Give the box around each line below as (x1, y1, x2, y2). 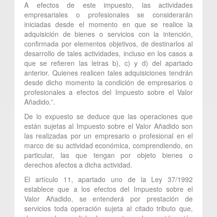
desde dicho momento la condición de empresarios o (24, 77, 193, 87)
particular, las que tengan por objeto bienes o (24, 150, 193, 160)
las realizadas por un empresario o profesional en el (24, 130, 193, 140)
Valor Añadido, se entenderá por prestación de (24, 193, 193, 203)
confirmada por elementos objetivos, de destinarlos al (24, 38, 193, 48)
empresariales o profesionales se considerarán (24, 9, 193, 19)
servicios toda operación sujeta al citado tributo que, (24, 203, 193, 213)
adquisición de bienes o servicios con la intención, (24, 29, 193, 39)
